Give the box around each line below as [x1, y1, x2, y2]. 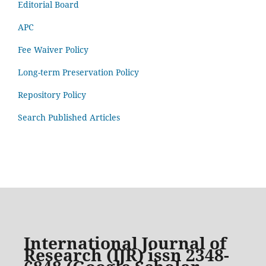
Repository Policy [18, 89, 86, 101]
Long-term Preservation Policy [18, 66, 139, 78]
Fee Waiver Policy [18, 44, 88, 56]
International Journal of [23, 231, 226, 254]
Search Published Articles [18, 112, 120, 123]
